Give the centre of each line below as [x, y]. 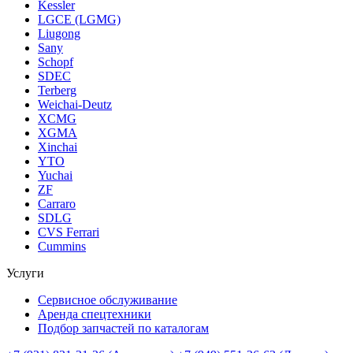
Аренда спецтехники [95, 314]
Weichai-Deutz [75, 104]
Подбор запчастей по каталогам [123, 328]
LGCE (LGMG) [79, 19]
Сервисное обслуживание [108, 299]
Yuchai [55, 175]
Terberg [57, 90]
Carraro [57, 203]
